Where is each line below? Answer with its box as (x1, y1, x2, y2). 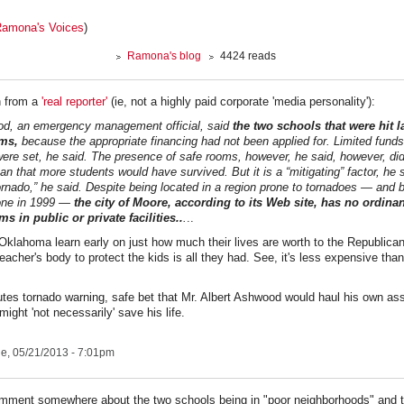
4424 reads (220, 50, 277, 62)
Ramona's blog (127, 50, 202, 62)
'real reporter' (41, 95, 111, 108)
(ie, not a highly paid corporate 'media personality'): (111, 95, 375, 108)
